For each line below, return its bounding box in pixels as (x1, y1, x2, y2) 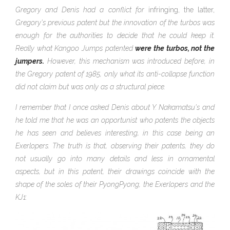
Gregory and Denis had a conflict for (15, 5, 144, 14)
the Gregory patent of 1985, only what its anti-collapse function (15, 69, 215, 78)
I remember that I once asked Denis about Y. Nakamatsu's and (15, 103, 215, 111)
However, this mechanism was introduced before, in (44, 56, 215, 65)
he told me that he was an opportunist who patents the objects (15, 116, 215, 124)
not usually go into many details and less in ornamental (15, 154, 215, 163)
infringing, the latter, (144, 5, 215, 14)
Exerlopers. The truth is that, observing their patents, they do (15, 141, 215, 150)
